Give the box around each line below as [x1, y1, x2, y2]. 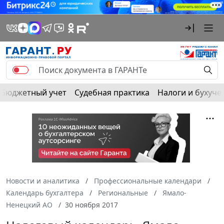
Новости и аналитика [6, 176, 79, 186]
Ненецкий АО [6, 200, 52, 210]
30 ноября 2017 [65, 200, 118, 210]
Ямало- [162, 188, 186, 198]
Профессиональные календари [94, 176, 201, 186]
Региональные [98, 188, 148, 198]
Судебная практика [74, 86, 149, 98]
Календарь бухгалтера [6, 188, 83, 198]
